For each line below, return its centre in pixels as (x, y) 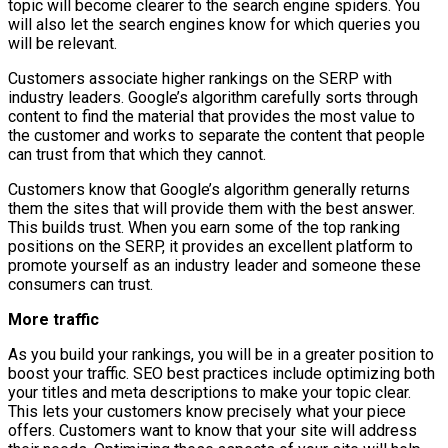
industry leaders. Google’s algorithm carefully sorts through (213, 97)
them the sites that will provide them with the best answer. (211, 208)
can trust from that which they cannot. (137, 154)
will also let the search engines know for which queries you (214, 24)
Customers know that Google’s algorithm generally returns (209, 189)
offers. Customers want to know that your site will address (212, 430)
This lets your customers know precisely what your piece (207, 411)
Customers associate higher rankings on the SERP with (200, 78)
